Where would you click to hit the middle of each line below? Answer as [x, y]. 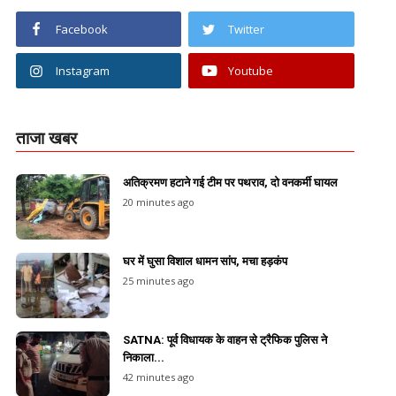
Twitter [247, 29]
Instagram [82, 70]
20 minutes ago [158, 202]
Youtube [251, 70]
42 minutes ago [158, 377]
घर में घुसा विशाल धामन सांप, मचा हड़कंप [205, 261]
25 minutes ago [158, 280]
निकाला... [143, 357]
